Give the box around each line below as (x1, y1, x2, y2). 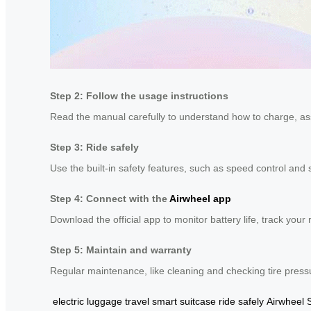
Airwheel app (169, 192, 231, 204)
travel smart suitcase (125, 295, 216, 307)
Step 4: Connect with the (50, 192, 169, 204)
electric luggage (53, 295, 122, 307)
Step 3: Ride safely (50, 141, 139, 153)
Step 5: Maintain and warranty (50, 244, 192, 255)
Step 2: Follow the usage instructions (50, 90, 228, 101)
